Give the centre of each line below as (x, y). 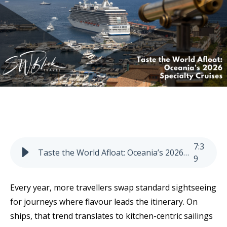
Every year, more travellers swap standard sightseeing (113, 188)
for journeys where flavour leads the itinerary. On (104, 202)
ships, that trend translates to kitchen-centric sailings (111, 216)
